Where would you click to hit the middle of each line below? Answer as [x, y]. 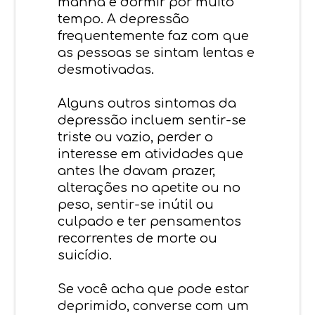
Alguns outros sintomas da [147, 103]
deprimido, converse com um [154, 306]
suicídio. [85, 255]
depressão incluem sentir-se [152, 120]
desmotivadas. [106, 69]
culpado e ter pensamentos [150, 221]
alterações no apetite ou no [149, 187]
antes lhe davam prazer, [137, 171]
